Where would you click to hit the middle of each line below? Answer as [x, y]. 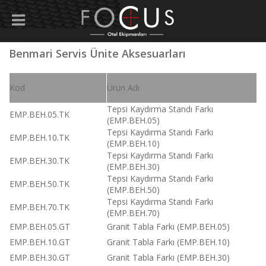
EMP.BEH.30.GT [40, 257]
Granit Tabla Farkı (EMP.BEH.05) [168, 227]
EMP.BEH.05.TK [39, 114]
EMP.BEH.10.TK [39, 137]
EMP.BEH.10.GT [40, 242]
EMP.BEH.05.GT [40, 227]
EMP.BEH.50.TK [39, 184]
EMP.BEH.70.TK [39, 207]
